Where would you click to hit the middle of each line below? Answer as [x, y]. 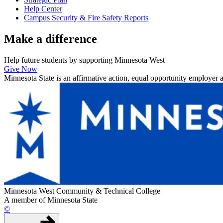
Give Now [21, 69]
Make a [25, 39]
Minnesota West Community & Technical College [82, 191]
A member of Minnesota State [51, 200]
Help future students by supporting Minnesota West [84, 60]
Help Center [43, 9]
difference [71, 39]
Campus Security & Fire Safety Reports [86, 18]
